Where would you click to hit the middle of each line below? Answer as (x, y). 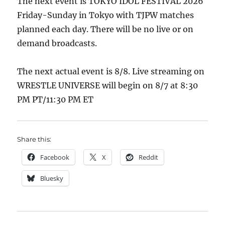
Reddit (149, 157)
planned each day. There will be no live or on (105, 29)
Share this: (34, 139)
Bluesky (52, 178)
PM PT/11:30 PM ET (55, 99)
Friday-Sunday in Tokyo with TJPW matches (106, 15)
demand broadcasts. (57, 43)
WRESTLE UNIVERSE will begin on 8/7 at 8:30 (108, 85)
